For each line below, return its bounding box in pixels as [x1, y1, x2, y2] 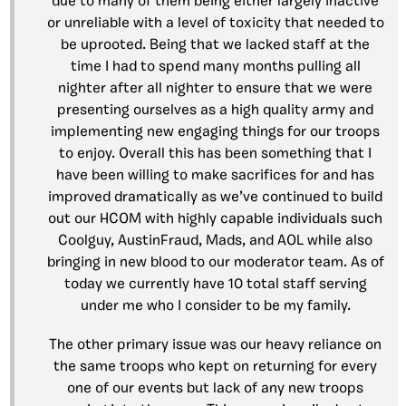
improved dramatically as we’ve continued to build [48, 190, 382, 206]
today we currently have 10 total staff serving [63, 277, 367, 293]
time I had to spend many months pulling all [70, 60, 361, 75]
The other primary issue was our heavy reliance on [49, 338, 382, 353]
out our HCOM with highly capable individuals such [48, 212, 382, 227]
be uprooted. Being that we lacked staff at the [61, 38, 370, 53]
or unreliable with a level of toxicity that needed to [46, 16, 384, 32]
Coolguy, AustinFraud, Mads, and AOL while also [58, 234, 372, 249]
